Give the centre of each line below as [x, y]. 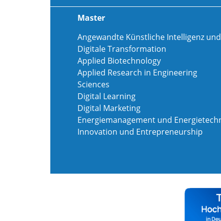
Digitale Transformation [122, 49]
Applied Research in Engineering [137, 73]
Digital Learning [107, 96]
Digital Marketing [109, 108]
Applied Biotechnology [119, 61]
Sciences [93, 84]
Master [91, 18]
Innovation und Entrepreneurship [140, 132]
